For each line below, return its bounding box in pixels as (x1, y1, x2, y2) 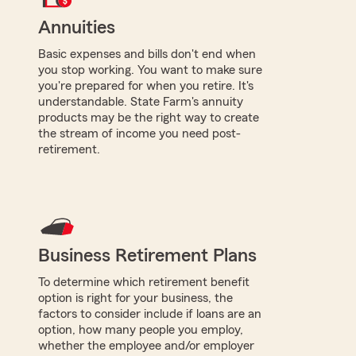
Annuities (38, 17, 115, 37)
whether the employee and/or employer (38, 339, 254, 352)
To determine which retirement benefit (38, 275, 250, 288)
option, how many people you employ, (38, 323, 243, 336)
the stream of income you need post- (38, 126, 241, 140)
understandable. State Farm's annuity (38, 95, 243, 108)
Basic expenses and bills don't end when (38, 47, 256, 60)
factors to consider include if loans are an (38, 307, 261, 320)
